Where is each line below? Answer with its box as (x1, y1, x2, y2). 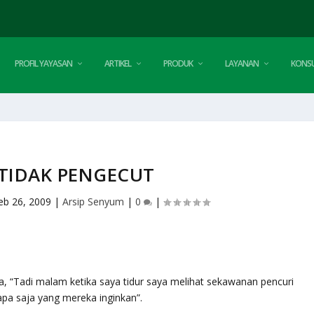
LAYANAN (225, 57, 259, 69)
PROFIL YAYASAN (15, 57, 73, 69)
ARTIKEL (104, 57, 132, 69)
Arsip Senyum (62, 195, 125, 208)
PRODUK (163, 57, 193, 69)
